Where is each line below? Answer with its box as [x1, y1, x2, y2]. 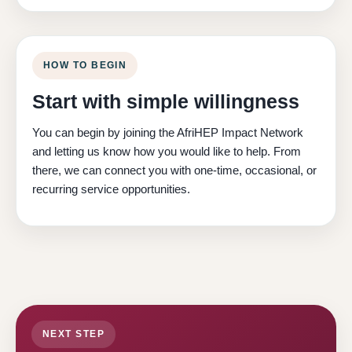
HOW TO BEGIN [43, 60, 127, 71]
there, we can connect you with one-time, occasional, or [32, 163, 317, 178]
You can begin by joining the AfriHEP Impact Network [32, 126, 303, 140]
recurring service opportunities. [32, 182, 190, 196]
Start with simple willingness [32, 90, 299, 113]
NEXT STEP [42, 328, 104, 340]
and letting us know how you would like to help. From [32, 145, 301, 159]
